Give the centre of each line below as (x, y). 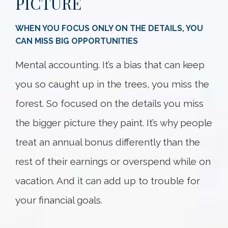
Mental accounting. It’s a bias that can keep (110, 65)
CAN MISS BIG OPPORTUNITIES (77, 41)
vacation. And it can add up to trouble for (108, 181)
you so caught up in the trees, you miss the (112, 84)
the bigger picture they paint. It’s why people (114, 123)
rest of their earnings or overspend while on (113, 162)
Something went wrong (114, 208)
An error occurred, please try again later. (114, 221)
